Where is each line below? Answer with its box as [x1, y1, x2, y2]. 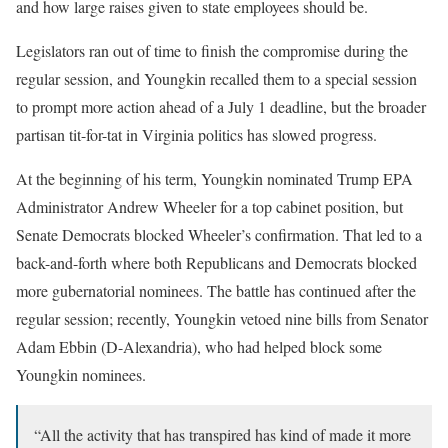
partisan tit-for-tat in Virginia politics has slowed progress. [16, 123, 377, 145]
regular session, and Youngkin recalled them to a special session [16, 67, 417, 89]
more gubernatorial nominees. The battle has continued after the [16, 279, 416, 301]
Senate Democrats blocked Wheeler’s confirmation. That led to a [16, 223, 422, 245]
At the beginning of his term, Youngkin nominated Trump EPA [16, 167, 413, 189]
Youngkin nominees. [16, 363, 146, 385]
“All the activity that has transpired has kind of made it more [34, 423, 411, 445]
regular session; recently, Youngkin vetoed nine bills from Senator [16, 307, 428, 329]
